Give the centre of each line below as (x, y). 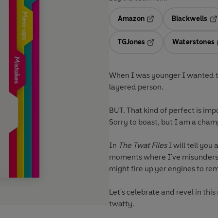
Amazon (131, 19)
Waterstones (193, 42)
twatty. (122, 204)
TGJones (132, 42)
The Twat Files (143, 145)
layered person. (136, 87)
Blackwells (190, 19)
